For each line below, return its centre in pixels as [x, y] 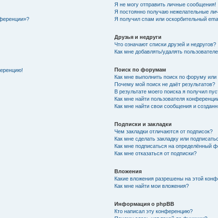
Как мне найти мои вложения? [152, 186]
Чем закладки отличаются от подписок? [164, 131]
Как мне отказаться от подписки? [156, 153]
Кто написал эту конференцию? [154, 211]
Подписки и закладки [143, 124]
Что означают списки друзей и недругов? [165, 44]
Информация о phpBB [145, 204]
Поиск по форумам [140, 70]
